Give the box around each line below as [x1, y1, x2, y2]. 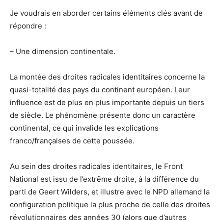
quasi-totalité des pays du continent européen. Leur [10, 84, 190, 94]
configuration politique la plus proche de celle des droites [10, 199, 210, 209]
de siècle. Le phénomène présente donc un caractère [10, 110, 195, 120]
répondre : [10, 21, 46, 30]
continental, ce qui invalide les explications [10, 123, 159, 133]
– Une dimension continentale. [10, 46, 115, 56]
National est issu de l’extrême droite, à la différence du [10, 174, 199, 184]
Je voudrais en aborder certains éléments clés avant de [10, 8, 203, 18]
